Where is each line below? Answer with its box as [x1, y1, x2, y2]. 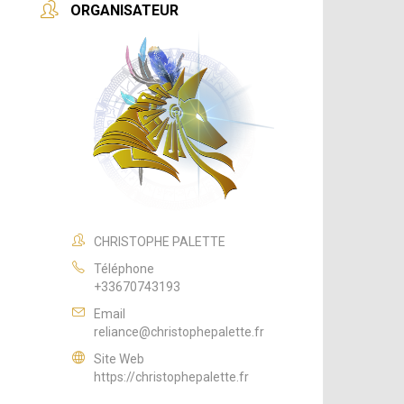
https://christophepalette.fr [94, 369, 250, 384]
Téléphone [94, 261, 155, 276]
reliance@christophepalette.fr [94, 324, 265, 339]
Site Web [94, 351, 145, 366]
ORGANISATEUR [70, 2, 179, 19]
